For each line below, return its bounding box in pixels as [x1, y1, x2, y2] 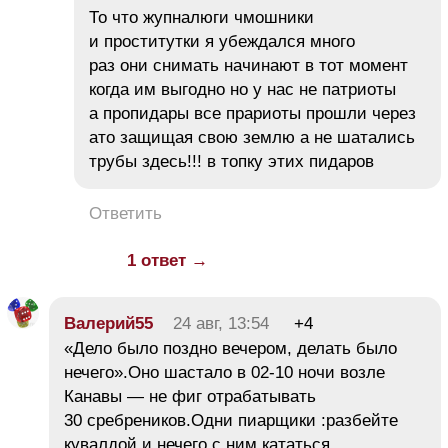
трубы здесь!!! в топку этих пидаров [89, 152, 374, 172]
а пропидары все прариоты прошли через [89, 104, 416, 124]
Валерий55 [64, 314, 153, 334]
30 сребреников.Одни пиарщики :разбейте [64, 411, 398, 431]
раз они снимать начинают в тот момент [89, 56, 408, 76]
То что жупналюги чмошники [89, 8, 314, 28]
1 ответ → [127, 251, 208, 271]
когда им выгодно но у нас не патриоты [89, 80, 396, 100]
